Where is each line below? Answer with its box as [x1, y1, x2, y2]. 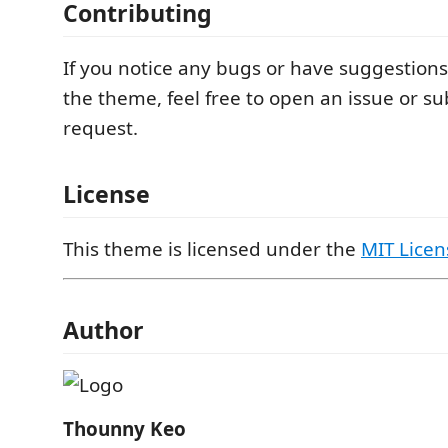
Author [63, 314, 144, 346]
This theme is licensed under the [63, 235, 361, 262]
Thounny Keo [63, 416, 186, 442]
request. [63, 115, 138, 141]
